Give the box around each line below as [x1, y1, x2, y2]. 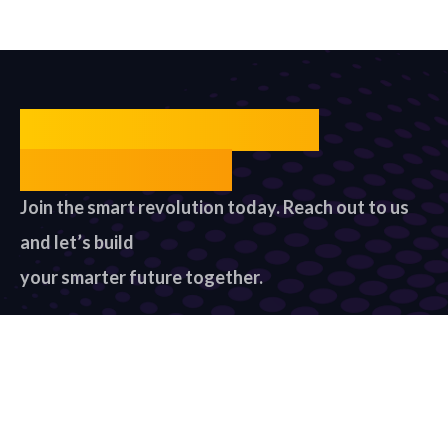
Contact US [169, 330, 262, 352]
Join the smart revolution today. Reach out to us [20, 196, 409, 219]
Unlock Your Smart [20, 109, 319, 152]
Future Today [20, 149, 232, 192]
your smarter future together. [20, 266, 263, 289]
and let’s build [20, 231, 134, 254]
